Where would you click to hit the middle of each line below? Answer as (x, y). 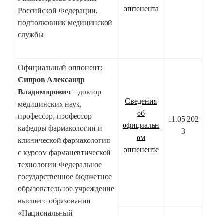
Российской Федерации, (58, 11)
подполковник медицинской (65, 23)
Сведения (141, 101)
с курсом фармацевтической (64, 153)
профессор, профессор (55, 116)
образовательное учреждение (66, 189)
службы (31, 35)
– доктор (87, 92)
